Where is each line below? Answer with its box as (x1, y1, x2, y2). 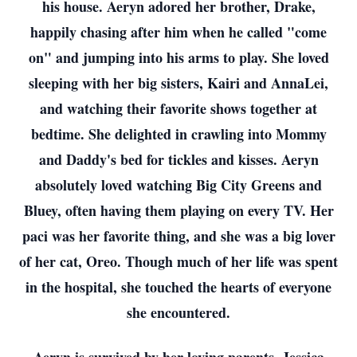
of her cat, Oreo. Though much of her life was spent (19, 251, 338, 272)
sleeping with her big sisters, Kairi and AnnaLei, (29, 73, 328, 93)
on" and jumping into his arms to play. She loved (28, 47, 329, 68)
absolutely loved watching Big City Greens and (35, 175, 322, 195)
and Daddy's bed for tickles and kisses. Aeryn (38, 149, 319, 170)
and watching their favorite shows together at (40, 98, 317, 119)
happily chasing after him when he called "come (30, 22, 327, 42)
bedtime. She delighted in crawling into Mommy (30, 124, 327, 144)
